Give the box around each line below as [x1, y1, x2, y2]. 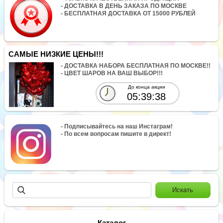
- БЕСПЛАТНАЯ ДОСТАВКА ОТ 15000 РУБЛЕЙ [61, 9, 196, 17]
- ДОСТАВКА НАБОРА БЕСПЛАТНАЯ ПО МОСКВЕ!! [61, 62, 211, 70]
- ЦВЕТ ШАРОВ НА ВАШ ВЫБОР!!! [61, 70, 163, 77]
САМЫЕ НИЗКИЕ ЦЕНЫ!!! [8, 49, 104, 58]
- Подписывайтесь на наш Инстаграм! [61, 122, 173, 130]
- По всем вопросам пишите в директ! [61, 130, 172, 137]
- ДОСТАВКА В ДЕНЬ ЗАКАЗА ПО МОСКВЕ [61, 2, 187, 9]
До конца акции [127, 84, 165, 90]
